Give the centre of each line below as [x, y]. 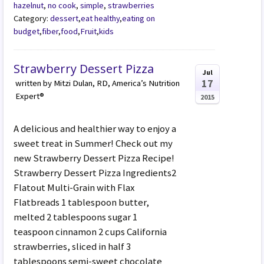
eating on [139, 18]
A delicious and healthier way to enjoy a [95, 128]
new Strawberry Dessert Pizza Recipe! [94, 158]
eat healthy [100, 18]
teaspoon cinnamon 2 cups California [90, 231]
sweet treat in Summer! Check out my [93, 143]
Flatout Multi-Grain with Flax [74, 187]
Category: [32, 18]
